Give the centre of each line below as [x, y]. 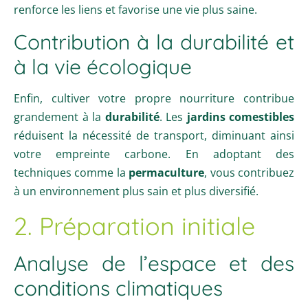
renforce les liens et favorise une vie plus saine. [135, 9]
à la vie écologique [103, 66]
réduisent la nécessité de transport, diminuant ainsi [154, 135]
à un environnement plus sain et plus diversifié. [136, 191]
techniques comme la [71, 172]
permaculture [167, 172]
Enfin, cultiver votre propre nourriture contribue [154, 98]
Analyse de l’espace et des [154, 263]
